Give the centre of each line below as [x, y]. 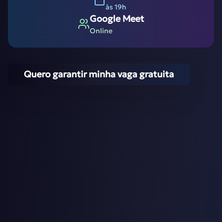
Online [101, 31]
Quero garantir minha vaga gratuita [99, 74]
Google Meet [117, 19]
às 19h [116, 7]
